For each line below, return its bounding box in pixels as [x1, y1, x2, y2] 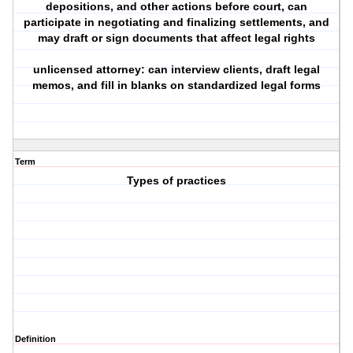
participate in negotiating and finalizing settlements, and [24, 16, 330, 29]
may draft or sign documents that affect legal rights [38, 32, 316, 45]
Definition [15, 334, 56, 344]
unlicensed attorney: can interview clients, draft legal [33, 63, 321, 76]
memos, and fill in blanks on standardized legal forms [32, 79, 321, 92]
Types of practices [127, 174, 227, 188]
